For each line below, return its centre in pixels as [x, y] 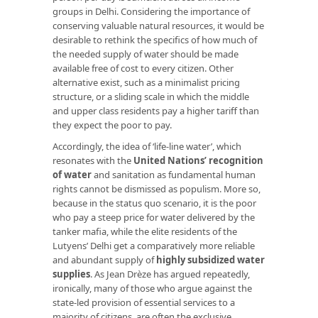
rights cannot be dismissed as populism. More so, [157, 188]
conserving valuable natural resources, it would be [158, 25]
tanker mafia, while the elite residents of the [145, 231]
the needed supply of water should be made [146, 54]
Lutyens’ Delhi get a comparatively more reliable [154, 245]
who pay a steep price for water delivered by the [154, 217]
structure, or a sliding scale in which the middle [151, 96]
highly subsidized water [210, 259]
